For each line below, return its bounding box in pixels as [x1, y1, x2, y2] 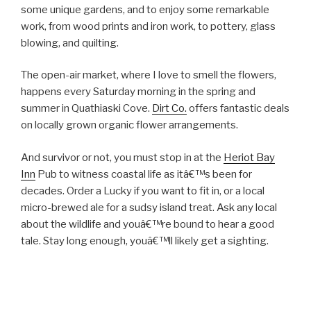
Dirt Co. [152, 102, 187, 115]
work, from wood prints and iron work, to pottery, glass [21, 19, 276, 33]
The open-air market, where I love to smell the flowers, [21, 69, 276, 82]
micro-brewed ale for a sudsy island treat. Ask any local [21, 201, 277, 214]
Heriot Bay [224, 151, 275, 164]
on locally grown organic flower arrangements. [21, 119, 238, 132]
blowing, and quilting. [21, 36, 119, 49]
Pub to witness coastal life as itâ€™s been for [35, 167, 252, 180]
